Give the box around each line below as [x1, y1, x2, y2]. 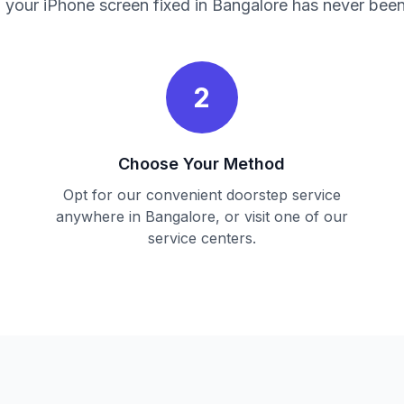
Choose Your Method [118, 154, 286, 173]
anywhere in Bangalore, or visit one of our [55, 207, 348, 225]
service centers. [147, 229, 256, 247]
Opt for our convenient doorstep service [62, 186, 341, 204]
